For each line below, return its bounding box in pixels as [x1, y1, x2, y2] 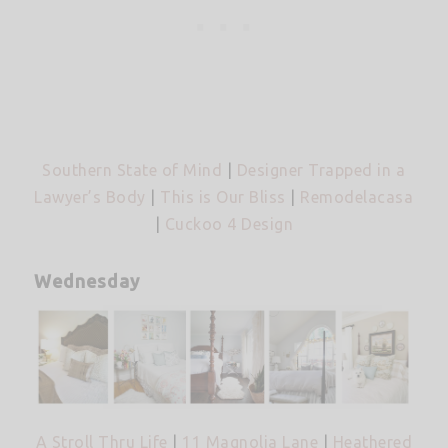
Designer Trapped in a [236, 160, 406, 179]
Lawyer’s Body [34, 187, 146, 206]
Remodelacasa [300, 187, 414, 206]
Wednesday [33, 270, 140, 291]
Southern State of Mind [42, 160, 223, 179]
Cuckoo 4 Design [164, 214, 294, 233]
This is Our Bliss [160, 187, 286, 206]
